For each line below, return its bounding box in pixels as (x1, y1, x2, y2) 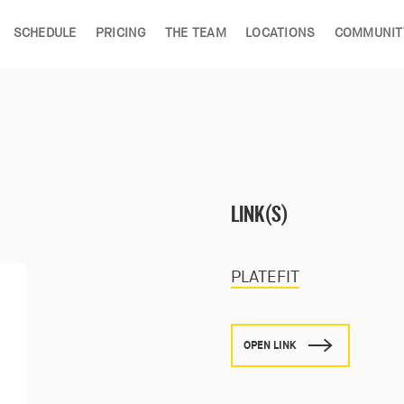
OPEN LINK (243, 340, 296, 352)
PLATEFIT (231, 270, 299, 287)
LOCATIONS (244, 27, 316, 41)
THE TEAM (164, 27, 226, 41)
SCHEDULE (13, 27, 77, 41)
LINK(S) (231, 202, 289, 229)
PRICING (95, 27, 146, 41)
